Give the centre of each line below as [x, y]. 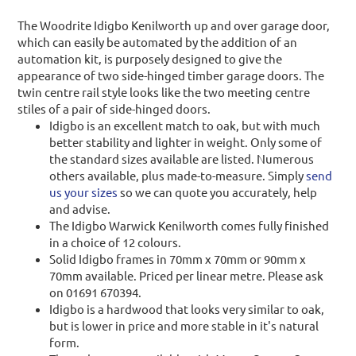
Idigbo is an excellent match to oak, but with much [185, 126]
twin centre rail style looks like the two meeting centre [164, 92]
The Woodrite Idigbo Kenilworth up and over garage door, [174, 25]
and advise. [80, 209]
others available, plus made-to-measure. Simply [178, 176]
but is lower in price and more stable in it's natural [184, 326]
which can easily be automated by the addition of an [157, 42]
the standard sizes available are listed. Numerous [182, 159]
